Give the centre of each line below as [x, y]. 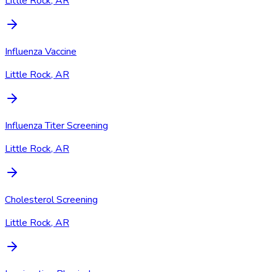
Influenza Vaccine [41, 52]
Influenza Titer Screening [56, 126]
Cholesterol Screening [51, 200]
